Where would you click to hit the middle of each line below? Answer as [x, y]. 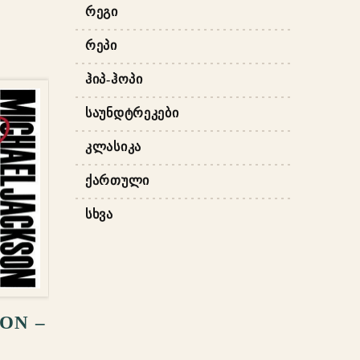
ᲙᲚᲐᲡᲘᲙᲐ [114, 147]
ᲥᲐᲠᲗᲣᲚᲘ [118, 181]
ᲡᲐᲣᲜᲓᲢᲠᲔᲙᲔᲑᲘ [132, 113]
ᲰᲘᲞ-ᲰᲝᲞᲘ [114, 80]
